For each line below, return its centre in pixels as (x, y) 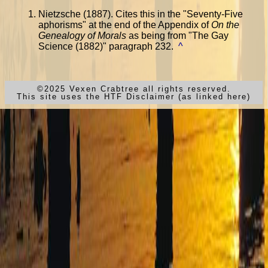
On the (225, 25)
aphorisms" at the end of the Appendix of (125, 25)
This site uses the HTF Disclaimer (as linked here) (134, 96)
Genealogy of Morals (82, 36)
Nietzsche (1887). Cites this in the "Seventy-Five (141, 14)
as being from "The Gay (177, 36)
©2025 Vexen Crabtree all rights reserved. (134, 89)
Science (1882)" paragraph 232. (106, 47)
